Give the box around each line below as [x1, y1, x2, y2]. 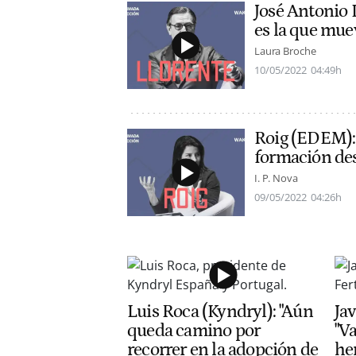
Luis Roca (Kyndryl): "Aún [127, 301, 313, 323]
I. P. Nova [254, 171, 298, 186]
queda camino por [127, 320, 261, 342]
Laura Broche [254, 44, 316, 59]
